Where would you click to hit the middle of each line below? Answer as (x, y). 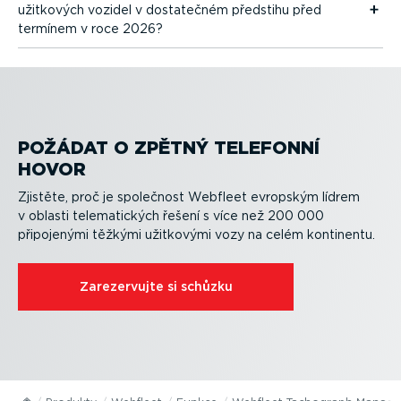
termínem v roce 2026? (90, 28)
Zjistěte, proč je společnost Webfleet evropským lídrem (189, 197)
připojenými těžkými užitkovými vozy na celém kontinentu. (196, 235)
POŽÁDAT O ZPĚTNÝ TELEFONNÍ (169, 148)
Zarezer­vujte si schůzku (156, 287)
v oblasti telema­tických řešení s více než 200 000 (171, 216)
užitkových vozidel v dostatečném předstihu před (170, 9)
